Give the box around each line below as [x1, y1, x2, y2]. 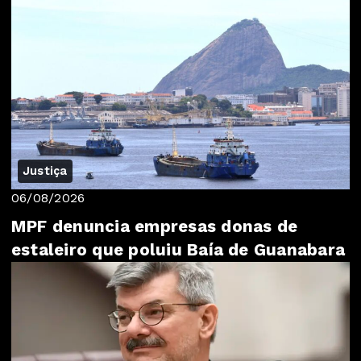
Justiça [23, 163, 68, 178]
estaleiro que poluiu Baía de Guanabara [11, 239, 346, 259]
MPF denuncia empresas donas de [11, 216, 298, 236]
